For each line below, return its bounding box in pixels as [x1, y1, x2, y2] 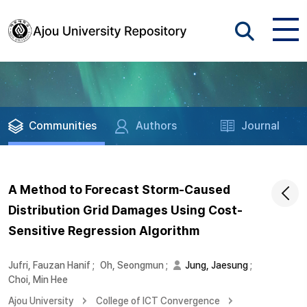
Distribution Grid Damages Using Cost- [8, 203, 243, 217]
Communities [29, 119, 97, 132]
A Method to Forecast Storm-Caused [8, 182, 230, 197]
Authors [136, 119, 177, 132]
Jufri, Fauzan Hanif [8, 260, 90, 271]
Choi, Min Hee [8, 274, 68, 285]
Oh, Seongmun [100, 260, 164, 271]
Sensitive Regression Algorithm [8, 223, 199, 238]
